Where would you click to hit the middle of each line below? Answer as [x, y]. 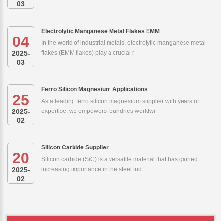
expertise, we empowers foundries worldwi [98, 111]
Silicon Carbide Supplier [75, 147]
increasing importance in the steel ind [92, 169]
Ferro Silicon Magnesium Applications [94, 89]
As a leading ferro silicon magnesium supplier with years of [120, 101]
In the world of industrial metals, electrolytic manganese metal [124, 43]
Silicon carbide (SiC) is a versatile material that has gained [120, 159]
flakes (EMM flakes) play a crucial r [88, 53]
